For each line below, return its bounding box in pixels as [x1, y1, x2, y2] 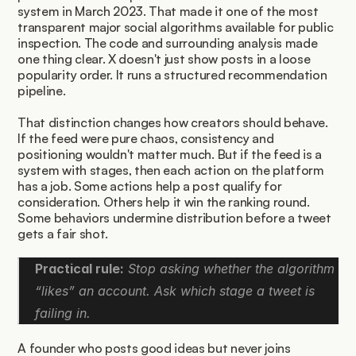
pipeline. [17, 83, 66, 99]
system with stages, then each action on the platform [17, 162, 324, 178]
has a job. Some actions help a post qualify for [17, 178, 282, 194]
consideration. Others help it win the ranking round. [17, 194, 310, 210]
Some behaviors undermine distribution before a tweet [17, 210, 331, 226]
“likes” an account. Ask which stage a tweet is [35, 283, 315, 299]
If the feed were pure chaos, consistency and [17, 130, 274, 146]
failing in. [35, 305, 91, 321]
